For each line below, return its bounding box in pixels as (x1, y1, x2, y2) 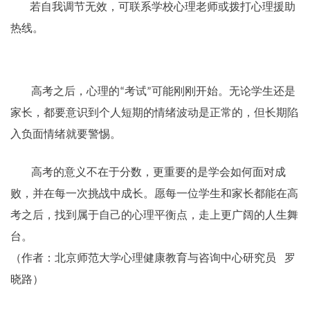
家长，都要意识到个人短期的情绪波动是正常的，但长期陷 (10, 107, 298, 119)
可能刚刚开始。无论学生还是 (151, 85, 295, 98)
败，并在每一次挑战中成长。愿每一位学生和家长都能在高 (10, 188, 298, 200)
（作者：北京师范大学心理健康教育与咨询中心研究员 (10, 252, 276, 264)
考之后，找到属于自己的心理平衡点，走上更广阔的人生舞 (10, 209, 298, 221)
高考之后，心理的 (30, 85, 120, 98)
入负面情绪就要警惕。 (10, 128, 121, 140)
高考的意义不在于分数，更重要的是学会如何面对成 (30, 166, 286, 179)
